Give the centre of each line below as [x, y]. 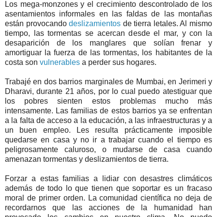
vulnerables [60, 62]
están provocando [37, 24]
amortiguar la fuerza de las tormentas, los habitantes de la [108, 53]
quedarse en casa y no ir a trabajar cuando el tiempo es [108, 140]
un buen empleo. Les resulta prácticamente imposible [108, 130]
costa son [22, 62]
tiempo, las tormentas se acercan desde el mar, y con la [108, 33]
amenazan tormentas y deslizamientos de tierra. [87, 159]
